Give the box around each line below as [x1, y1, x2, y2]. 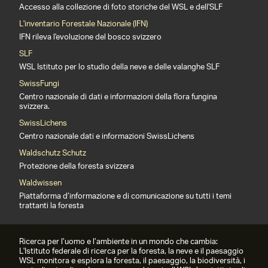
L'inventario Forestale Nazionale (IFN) [19, 16, 148, 33]
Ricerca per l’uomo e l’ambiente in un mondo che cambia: [19, 233, 218, 251]
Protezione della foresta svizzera [19, 158, 134, 175]
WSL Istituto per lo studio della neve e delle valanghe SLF [19, 59, 220, 76]
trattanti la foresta [19, 197, 84, 215]
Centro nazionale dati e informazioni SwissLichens [19, 128, 194, 145]
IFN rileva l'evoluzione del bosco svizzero [19, 29, 162, 46]
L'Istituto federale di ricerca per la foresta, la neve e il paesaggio [19, 243, 243, 260]
